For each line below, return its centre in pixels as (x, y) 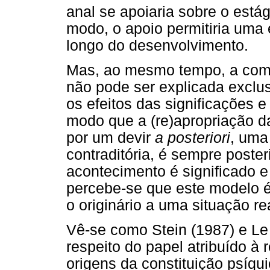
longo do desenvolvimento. (157, 46)
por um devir (111, 138)
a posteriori (193, 138)
